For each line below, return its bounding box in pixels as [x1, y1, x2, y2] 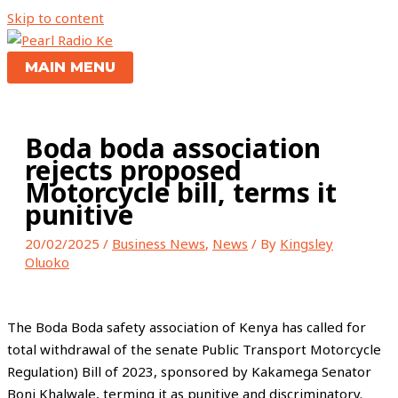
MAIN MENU [25, 59, 115, 76]
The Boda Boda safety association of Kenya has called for [7, 318, 366, 336]
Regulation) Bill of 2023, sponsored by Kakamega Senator [7, 362, 371, 380]
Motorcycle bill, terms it [25, 174, 337, 211]
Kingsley [280, 235, 333, 252]
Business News [112, 235, 205, 252]
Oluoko [25, 253, 69, 271]
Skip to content [7, 9, 104, 27]
